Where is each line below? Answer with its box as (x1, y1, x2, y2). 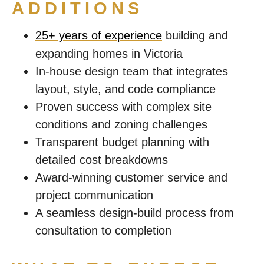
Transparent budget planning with (35, 136, 209, 148)
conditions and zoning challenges (35, 118, 207, 131)
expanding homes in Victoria (35, 47, 183, 60)
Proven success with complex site (35, 100, 212, 113)
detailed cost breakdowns (35, 153, 168, 166)
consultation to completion (35, 224, 171, 237)
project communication (35, 189, 153, 202)
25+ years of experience (35, 29, 162, 42)
